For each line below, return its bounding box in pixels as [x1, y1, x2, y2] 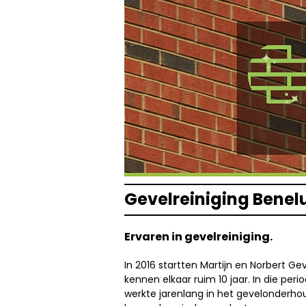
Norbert [250, 258, 286, 272]
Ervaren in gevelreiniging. [124, 229, 273, 245]
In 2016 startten [124, 258, 200, 272]
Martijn [200, 258, 232, 272]
